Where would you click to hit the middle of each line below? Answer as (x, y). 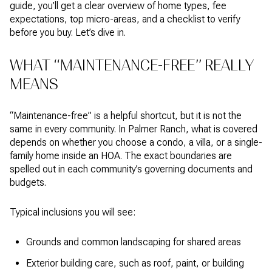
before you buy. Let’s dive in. (68, 32)
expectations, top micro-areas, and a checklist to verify (125, 19)
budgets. (28, 183)
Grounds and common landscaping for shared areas (133, 242)
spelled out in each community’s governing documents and (131, 169)
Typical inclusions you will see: (73, 212)
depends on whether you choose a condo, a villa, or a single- (136, 143)
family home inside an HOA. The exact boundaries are (121, 156)
